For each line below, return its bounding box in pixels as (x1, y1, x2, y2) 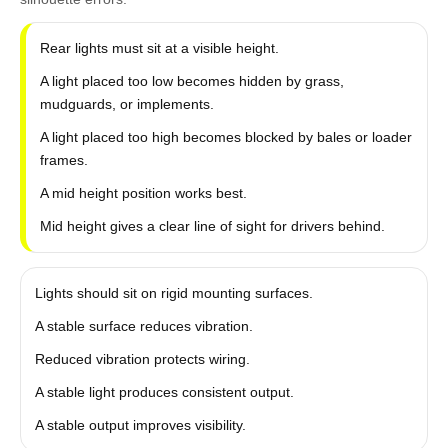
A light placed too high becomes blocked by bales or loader (39, 129, 412, 145)
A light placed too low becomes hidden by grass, (39, 73, 344, 89)
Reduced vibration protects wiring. (34, 351, 250, 367)
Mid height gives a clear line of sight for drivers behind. (39, 218, 385, 234)
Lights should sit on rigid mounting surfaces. (34, 285, 313, 301)
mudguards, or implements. (39, 96, 214, 112)
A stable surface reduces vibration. (34, 318, 253, 334)
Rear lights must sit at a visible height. (39, 40, 279, 56)
